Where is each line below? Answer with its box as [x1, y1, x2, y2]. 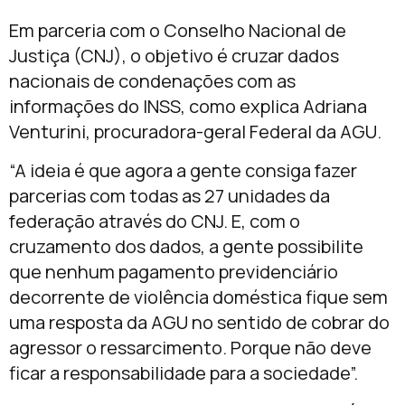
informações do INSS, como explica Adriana [9, 94, 367, 119]
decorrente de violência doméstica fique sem [9, 284, 388, 309]
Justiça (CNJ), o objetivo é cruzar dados [9, 43, 339, 69]
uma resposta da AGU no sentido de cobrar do [9, 309, 390, 334]
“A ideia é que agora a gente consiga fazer [9, 157, 357, 183]
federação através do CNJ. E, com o [9, 208, 300, 233]
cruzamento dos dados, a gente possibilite [9, 233, 363, 259]
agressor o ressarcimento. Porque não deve [9, 334, 372, 360]
